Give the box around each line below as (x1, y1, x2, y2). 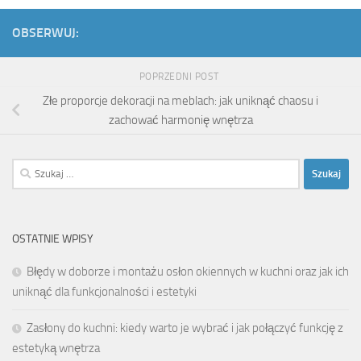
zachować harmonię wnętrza (108, 112, 253, 127)
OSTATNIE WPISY (12, 231, 93, 246)
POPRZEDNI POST (139, 71, 222, 83)
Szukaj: (11, 160, 46, 175)
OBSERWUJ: (12, 25, 79, 41)
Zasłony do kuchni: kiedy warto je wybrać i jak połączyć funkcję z (27, 320, 343, 335)
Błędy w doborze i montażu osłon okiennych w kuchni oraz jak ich (27, 263, 349, 279)
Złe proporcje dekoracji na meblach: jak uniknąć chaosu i (43, 93, 318, 108)
